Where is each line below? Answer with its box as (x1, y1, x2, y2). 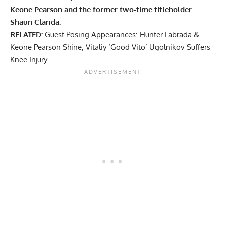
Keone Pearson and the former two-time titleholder (10, 5, 192, 15)
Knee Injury (10, 55, 47, 65)
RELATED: (10, 30, 43, 40)
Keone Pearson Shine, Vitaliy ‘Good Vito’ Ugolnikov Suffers (10, 42, 210, 52)
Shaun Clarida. (10, 17, 61, 27)
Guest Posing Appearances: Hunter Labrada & (45, 30, 199, 40)
